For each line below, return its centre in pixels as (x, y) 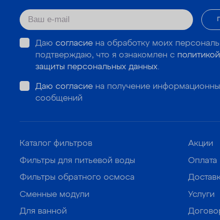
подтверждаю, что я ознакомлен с (106, 55)
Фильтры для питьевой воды (77, 161)
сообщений (59, 98)
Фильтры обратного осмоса (77, 178)
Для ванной (43, 212)
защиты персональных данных (96, 67)
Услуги (202, 194)
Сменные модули (55, 194)
